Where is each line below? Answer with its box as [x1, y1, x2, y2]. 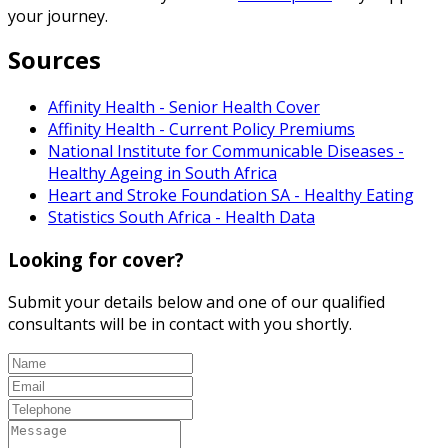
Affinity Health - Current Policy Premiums [48, 118, 355, 141]
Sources [8, 43, 101, 77]
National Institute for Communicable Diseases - [48, 140, 404, 163]
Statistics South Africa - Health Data [48, 206, 315, 229]
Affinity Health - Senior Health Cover [48, 96, 320, 119]
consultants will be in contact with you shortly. [8, 312, 352, 335]
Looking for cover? [8, 246, 184, 272]
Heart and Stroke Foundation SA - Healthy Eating [48, 184, 414, 207]
